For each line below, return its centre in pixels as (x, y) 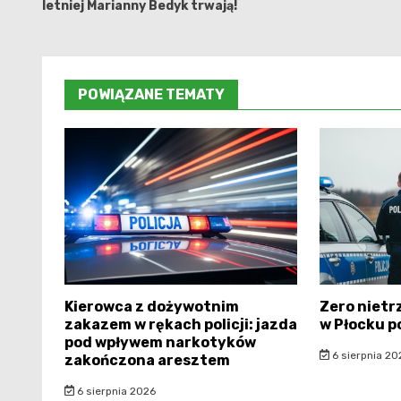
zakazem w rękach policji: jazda (181, 324)
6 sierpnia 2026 (115, 391)
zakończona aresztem (147, 360)
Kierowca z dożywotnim (152, 306)
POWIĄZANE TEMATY (151, 94)
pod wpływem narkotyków (160, 342)
